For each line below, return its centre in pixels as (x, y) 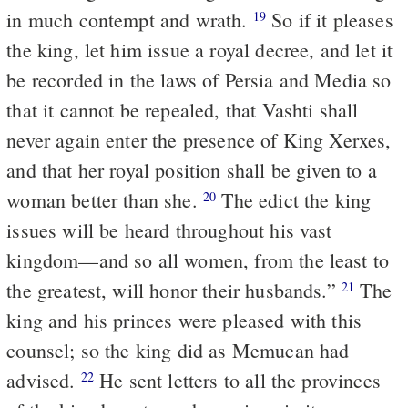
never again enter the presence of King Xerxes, (199, 139)
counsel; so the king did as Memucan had (178, 350)
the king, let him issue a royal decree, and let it (200, 49)
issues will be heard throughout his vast (169, 229)
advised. (44, 380)
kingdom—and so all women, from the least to (198, 260)
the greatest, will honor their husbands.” (174, 290)
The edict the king (294, 199)
